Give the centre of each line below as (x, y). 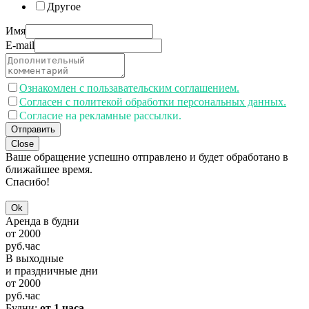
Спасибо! (28, 182)
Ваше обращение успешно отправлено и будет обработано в (147, 157)
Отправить (33, 130)
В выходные (34, 259)
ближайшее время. (49, 170)
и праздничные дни (52, 271)
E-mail (20, 46)
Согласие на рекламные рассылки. (100, 116)
